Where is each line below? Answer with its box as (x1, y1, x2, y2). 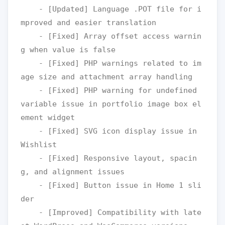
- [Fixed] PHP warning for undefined (21, 86, 39, 95)
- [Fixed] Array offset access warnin (21, 32, 39, 41)
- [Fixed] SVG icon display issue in (21, 127, 39, 136)
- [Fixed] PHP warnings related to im (21, 59, 39, 68)
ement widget (21, 113, 75, 122)
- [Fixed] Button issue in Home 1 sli (21, 181, 39, 190)
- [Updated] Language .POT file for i (21, 5, 39, 14)
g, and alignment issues (21, 167, 125, 176)
